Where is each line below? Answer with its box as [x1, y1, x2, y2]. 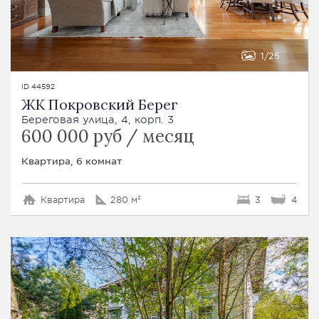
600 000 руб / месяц [21, 125, 194, 148]
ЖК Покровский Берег [21, 95, 178, 114]
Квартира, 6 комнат [21, 155, 122, 167]
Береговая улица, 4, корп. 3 [21, 113, 174, 126]
